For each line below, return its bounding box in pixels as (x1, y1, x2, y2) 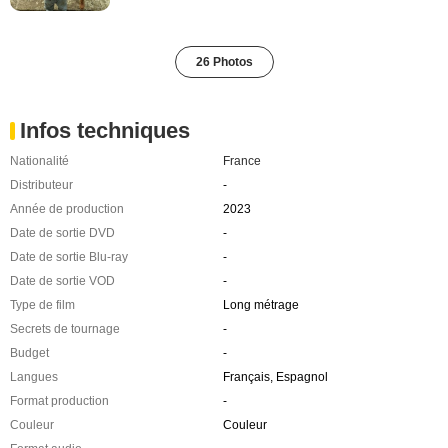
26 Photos (195, 54, 253, 69)
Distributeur (10, 177, 73, 192)
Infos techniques (20, 117, 190, 143)
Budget (10, 345, 49, 360)
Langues (10, 369, 58, 384)
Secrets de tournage (10, 321, 120, 336)
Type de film (10, 297, 75, 312)
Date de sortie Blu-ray (10, 249, 128, 264)
